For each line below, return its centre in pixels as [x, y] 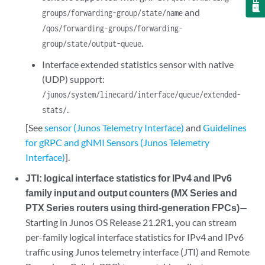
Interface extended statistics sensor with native [138, 64]
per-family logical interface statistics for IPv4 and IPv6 [135, 237]
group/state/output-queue [91, 43]
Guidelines [225, 127]
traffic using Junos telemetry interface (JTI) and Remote [138, 252]
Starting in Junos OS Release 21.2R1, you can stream [131, 222]
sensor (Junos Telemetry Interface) [114, 127]
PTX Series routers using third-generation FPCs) [133, 207]
